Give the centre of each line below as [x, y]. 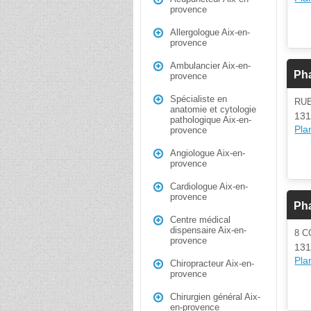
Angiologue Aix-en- [208, 153]
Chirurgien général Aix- [215, 297]
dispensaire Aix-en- [208, 230]
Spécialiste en [199, 99]
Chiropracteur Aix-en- [212, 263]
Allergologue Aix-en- [210, 32]
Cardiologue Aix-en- [209, 186]
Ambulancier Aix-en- [210, 66]
